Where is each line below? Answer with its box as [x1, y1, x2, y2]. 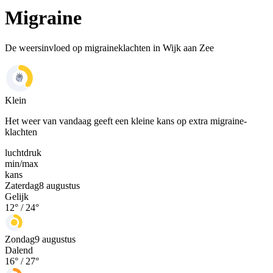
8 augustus [39, 180, 80, 191]
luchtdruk [5, 147, 41, 158]
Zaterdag [5, 180, 39, 191]
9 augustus [35, 233, 76, 244]
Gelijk [5, 191, 29, 202]
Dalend [5, 244, 33, 255]
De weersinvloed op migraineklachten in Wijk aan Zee [5, 42, 214, 53]
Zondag [5, 233, 35, 244]
